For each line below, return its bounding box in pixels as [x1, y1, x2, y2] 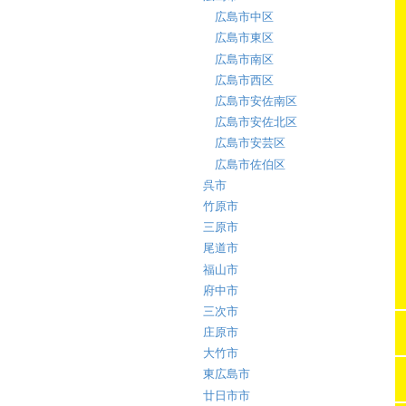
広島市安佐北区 [214, 115, 297, 130]
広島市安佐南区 [214, 94, 297, 109]
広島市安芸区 [214, 136, 285, 150]
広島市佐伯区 [214, 157, 285, 171]
